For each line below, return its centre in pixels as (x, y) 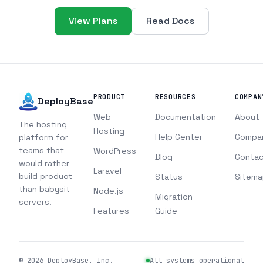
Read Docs (170, 21)
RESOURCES (176, 97)
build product (45, 176)
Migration (174, 197)
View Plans (93, 21)
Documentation (186, 117)
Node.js (108, 191)
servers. (35, 202)
